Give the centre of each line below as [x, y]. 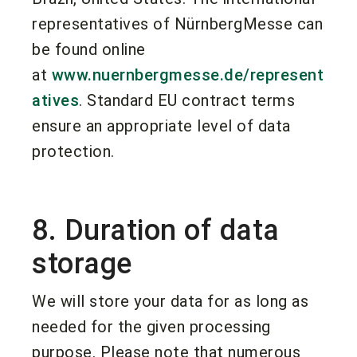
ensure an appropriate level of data [161, 126]
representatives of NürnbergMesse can [177, 24]
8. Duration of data [156, 230]
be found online [89, 49]
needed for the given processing [151, 326]
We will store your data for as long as [170, 301]
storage [82, 263]
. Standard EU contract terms [187, 100]
